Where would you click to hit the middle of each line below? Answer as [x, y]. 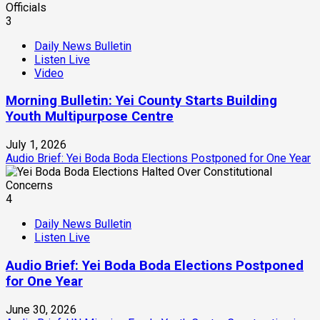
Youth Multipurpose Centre [90, 117]
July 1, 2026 [36, 145]
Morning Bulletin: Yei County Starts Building [141, 101]
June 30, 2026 [41, 309]
